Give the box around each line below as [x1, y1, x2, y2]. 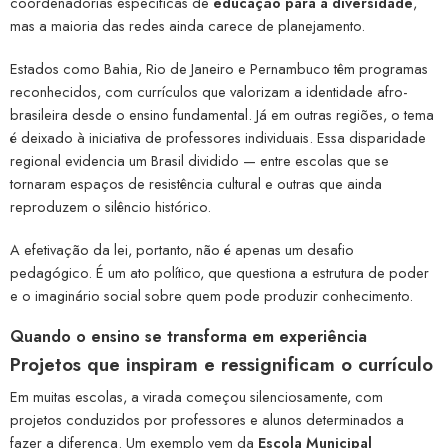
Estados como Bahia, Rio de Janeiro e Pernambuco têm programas [10, 57, 428, 79]
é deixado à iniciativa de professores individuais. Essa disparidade [10, 126, 426, 148]
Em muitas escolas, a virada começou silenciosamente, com [10, 386, 383, 408]
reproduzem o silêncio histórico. [10, 195, 211, 217]
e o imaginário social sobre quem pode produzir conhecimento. [10, 284, 413, 306]
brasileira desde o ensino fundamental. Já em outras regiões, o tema [10, 103, 434, 125]
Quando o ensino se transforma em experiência [10, 324, 367, 348]
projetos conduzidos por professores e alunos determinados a [10, 409, 404, 431]
